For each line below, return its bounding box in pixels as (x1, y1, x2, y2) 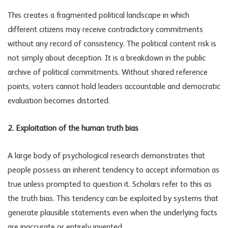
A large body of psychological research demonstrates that (8, 152, 205, 161)
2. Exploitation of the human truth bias (8, 125, 138, 133)
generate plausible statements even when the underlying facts (8, 209, 217, 218)
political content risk (141, 40, 211, 49)
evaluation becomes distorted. (8, 97, 110, 106)
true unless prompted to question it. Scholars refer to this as (8, 181, 212, 189)
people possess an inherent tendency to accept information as (8, 166, 219, 175)
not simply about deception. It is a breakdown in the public (8, 54, 206, 63)
